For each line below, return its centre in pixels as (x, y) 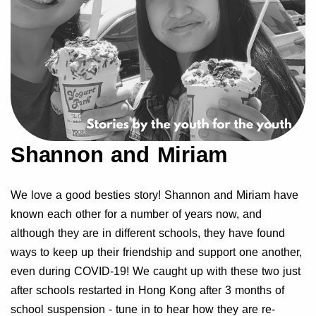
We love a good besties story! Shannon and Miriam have (154, 195)
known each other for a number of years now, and (136, 214)
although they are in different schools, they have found (148, 233)
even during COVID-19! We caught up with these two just (156, 271)
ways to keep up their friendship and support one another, (156, 252)
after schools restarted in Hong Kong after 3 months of (147, 290)
